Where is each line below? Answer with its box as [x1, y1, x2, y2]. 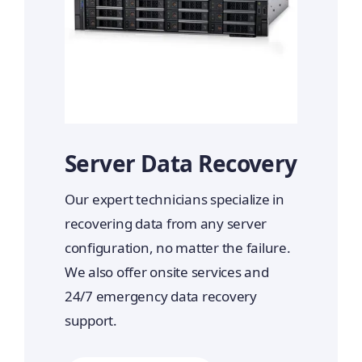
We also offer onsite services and [64, 263, 269, 282]
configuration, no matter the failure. [64, 238, 291, 258]
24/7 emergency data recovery [64, 287, 257, 306]
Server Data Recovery [64, 148, 297, 179]
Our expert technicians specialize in [64, 190, 284, 209]
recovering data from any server [64, 214, 267, 234]
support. [64, 311, 117, 330]
